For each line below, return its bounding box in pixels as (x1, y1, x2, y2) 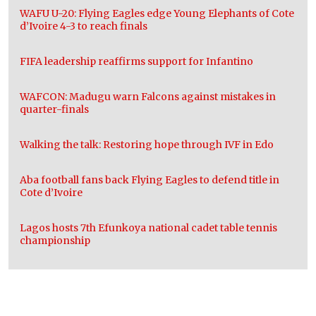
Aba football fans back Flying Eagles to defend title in (20, 173, 279, 186)
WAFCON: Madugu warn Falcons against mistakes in (20, 90, 276, 103)
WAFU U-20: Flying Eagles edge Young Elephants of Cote (20, 6, 294, 20)
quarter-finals (20, 102, 89, 116)
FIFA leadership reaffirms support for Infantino (20, 54, 253, 68)
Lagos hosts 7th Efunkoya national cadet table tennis (20, 221, 277, 234)
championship (20, 233, 90, 247)
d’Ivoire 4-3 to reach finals (20, 19, 147, 32)
